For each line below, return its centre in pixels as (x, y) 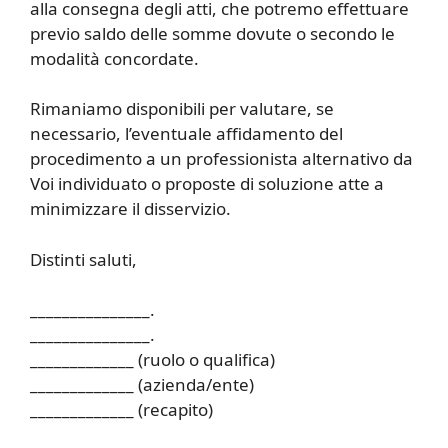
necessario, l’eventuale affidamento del (186, 134)
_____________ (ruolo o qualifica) (152, 360)
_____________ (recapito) (121, 410)
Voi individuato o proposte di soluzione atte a (207, 184)
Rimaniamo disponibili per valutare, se (182, 109)
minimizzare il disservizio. (130, 209)
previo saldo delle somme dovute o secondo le (212, 33)
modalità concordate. (114, 58)
